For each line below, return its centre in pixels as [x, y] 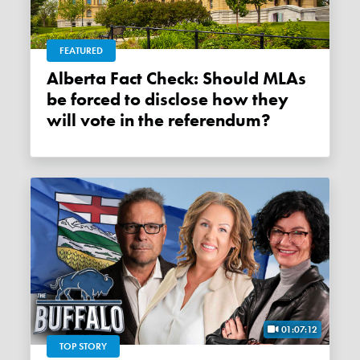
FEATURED [82, 51]
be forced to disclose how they [168, 100]
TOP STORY [84, 347]
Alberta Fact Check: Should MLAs [53, 79]
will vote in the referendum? [159, 121]
